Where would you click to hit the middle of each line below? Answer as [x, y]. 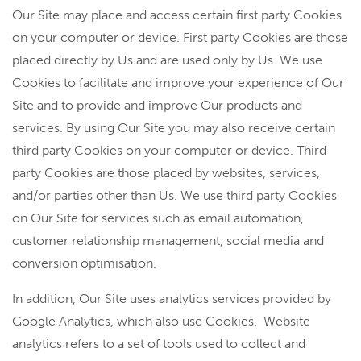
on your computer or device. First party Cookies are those [180, 37]
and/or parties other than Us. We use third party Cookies [174, 195]
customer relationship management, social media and [168, 241]
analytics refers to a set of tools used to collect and [159, 344]
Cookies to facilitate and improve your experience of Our [178, 83]
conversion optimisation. [84, 263]
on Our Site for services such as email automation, [158, 218]
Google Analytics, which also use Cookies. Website [161, 321]
